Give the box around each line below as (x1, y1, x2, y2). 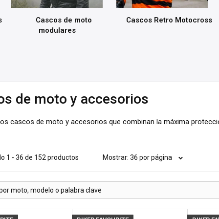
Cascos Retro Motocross (126, 16, 212, 25)
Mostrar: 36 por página (103, 153, 172, 162)
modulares (39, 26, 78, 35)
